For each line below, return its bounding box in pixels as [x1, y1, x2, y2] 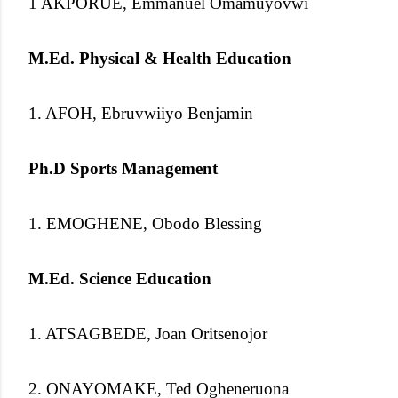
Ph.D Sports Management [28, 158, 218, 178]
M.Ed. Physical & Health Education [28, 48, 291, 68]
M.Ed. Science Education [28, 268, 211, 288]
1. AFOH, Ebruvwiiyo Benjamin [28, 103, 253, 123]
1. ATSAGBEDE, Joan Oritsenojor [28, 323, 267, 343]
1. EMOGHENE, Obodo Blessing [28, 213, 262, 233]
